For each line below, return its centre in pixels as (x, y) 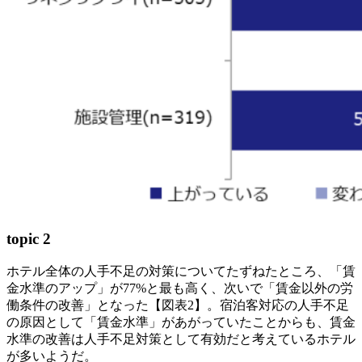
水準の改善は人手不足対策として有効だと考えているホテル (181, 339)
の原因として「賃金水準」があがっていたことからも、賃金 (181, 322)
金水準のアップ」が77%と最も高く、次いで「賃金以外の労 (180, 288)
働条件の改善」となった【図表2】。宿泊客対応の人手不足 (178, 305)
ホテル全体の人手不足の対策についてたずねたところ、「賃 (181, 271)
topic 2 (29, 238)
